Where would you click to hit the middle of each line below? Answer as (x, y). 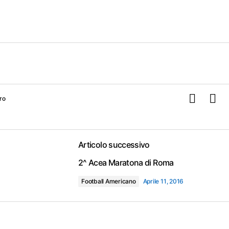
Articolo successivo (114, 145)
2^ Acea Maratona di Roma (126, 163)
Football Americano (109, 181)
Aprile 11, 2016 (163, 181)
